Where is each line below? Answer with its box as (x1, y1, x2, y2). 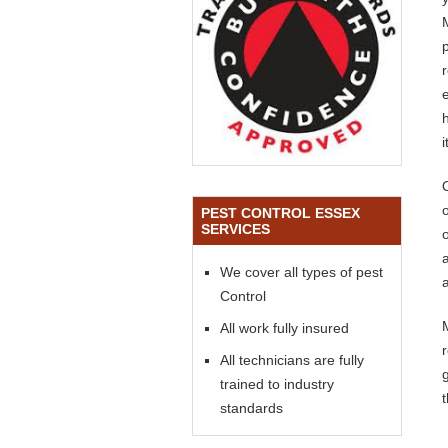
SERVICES (201, 221, 270, 237)
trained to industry (220, 376, 334, 392)
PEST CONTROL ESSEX (201, 205, 360, 221)
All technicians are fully (220, 352, 364, 368)
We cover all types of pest (220, 264, 383, 280)
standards (220, 400, 283, 416)
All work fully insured (220, 320, 349, 336)
